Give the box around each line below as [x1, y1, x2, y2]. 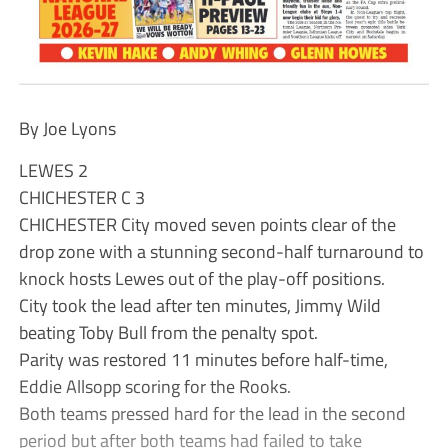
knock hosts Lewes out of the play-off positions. [18, 263, 385, 292]
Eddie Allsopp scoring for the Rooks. [18, 371, 291, 400]
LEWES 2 [18, 155, 88, 184]
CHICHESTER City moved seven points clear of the [18, 209, 396, 238]
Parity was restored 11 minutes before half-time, [18, 344, 388, 373]
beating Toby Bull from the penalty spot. [18, 317, 318, 346]
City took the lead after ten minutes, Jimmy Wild [18, 290, 381, 319]
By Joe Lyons [18, 113, 116, 142]
